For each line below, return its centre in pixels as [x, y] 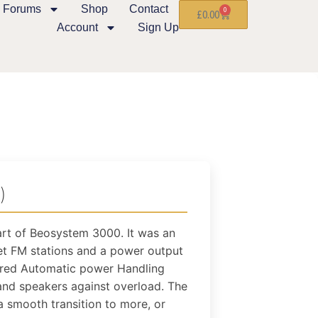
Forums [22, 9]
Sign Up [159, 27]
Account [78, 27]
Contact [149, 9]
